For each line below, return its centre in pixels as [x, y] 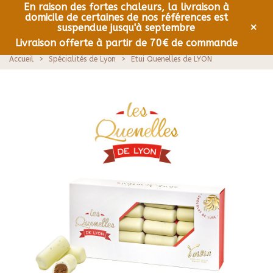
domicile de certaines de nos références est [126, 17]
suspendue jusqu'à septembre [126, 28]
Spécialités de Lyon [82, 59]
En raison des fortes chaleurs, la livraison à [126, 7]
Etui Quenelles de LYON [172, 59]
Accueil [21, 59]
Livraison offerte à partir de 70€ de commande [126, 43]
